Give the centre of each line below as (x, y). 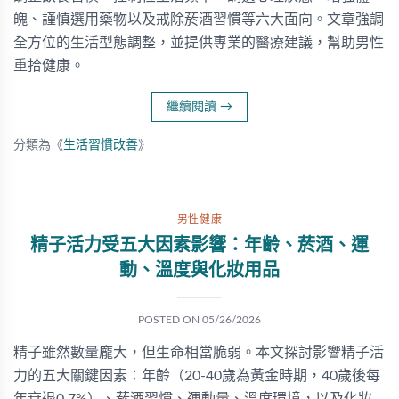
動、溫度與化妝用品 (199, 271)
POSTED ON (170, 320)
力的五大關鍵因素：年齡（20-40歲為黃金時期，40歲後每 (197, 376)
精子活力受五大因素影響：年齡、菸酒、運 (199, 246)
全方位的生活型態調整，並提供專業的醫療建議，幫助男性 (199, 43)
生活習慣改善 (101, 145)
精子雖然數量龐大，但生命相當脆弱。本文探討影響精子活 (199, 353)
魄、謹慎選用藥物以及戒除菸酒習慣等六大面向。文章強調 (199, 20)
